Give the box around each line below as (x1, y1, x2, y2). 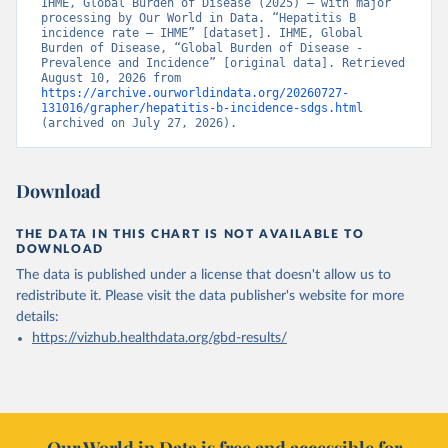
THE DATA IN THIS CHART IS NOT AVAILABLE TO (16, 228, 365, 240)
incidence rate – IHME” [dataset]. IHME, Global (41, 26, 363, 40)
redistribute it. (16, 289, 101, 303)
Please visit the (105, 289, 195, 303)
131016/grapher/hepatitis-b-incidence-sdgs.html (41, 101, 363, 115)
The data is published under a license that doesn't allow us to (16, 268, 391, 282)
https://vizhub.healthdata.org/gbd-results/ (32, 331, 287, 345)
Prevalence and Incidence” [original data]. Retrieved (41, 56, 405, 70)
